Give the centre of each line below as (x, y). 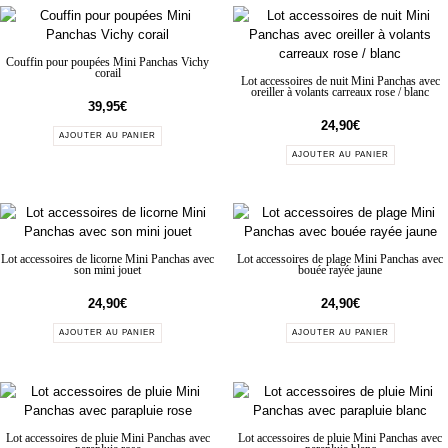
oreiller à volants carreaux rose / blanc (340, 92)
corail (107, 73)
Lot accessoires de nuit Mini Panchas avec (340, 81)
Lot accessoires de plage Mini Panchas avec (340, 260)
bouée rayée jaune (340, 271)
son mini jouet (108, 271)
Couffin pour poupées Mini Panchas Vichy (108, 62)
